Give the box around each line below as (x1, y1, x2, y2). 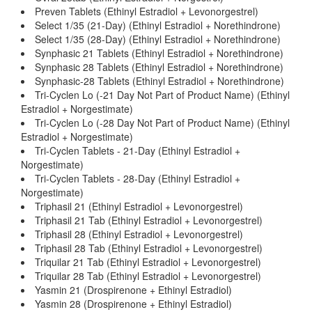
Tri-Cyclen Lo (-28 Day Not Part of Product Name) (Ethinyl (35, 116, 290, 130)
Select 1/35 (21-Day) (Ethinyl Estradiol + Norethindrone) (35, 18, 281, 32)
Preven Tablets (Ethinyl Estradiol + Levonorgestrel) (35, 4, 258, 18)
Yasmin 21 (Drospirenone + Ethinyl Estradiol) (35, 283, 232, 297)
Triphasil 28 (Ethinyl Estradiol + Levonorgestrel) (35, 227, 243, 241)
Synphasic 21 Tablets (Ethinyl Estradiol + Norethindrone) (35, 46, 283, 60)
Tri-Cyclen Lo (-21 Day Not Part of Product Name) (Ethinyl (35, 88, 290, 102)
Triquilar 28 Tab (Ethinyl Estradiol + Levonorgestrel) (35, 269, 261, 283)
